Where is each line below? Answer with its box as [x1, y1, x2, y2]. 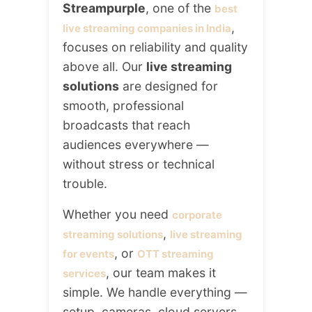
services [63, 267, 106, 281]
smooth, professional [63, 98, 184, 114]
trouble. [63, 176, 107, 192]
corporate [172, 208, 222, 222]
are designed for [119, 79, 218, 94]
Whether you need [63, 207, 172, 222]
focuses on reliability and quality [63, 40, 248, 55]
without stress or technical [63, 157, 214, 172]
